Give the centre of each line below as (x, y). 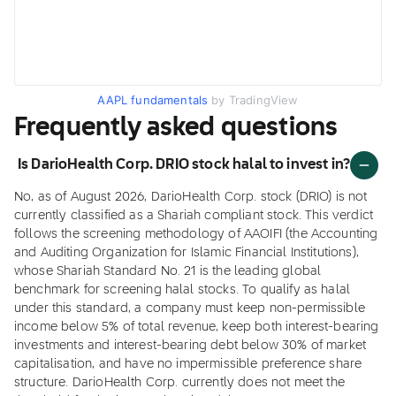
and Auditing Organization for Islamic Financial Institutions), (187, 253)
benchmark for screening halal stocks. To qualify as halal (183, 290)
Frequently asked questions (176, 128)
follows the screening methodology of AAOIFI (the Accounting (196, 234)
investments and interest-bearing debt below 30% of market (190, 346)
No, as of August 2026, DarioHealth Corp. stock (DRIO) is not (191, 197)
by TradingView (253, 100)
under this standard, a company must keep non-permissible (190, 308)
